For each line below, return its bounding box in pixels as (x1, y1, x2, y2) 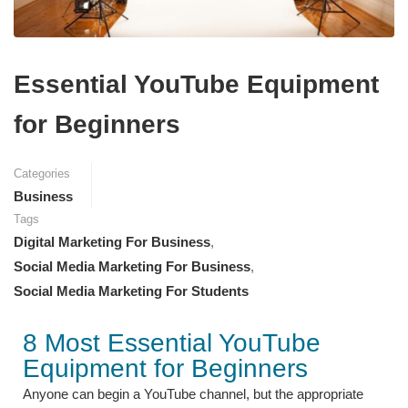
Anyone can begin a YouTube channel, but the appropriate (23, 385, 363, 402)
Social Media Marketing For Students (14, 282, 249, 299)
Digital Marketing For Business (14, 233, 210, 250)
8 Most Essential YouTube (23, 328, 321, 357)
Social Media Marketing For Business (14, 258, 250, 274)
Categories (14, 166, 70, 180)
